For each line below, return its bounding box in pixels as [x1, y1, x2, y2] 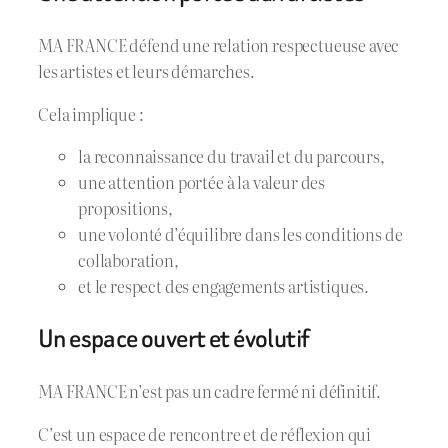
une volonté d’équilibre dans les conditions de [78, 222, 403, 247]
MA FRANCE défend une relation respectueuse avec [38, 33, 400, 58]
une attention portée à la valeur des [78, 170, 326, 195]
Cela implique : [38, 101, 144, 126]
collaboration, [78, 248, 179, 273]
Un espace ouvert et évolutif [38, 320, 310, 356]
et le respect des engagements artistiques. [78, 274, 370, 299]
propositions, [78, 196, 173, 221]
